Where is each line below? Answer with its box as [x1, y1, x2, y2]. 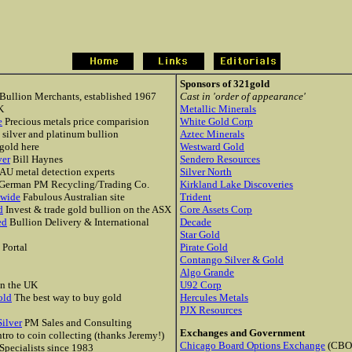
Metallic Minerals [180, 103, 256, 115]
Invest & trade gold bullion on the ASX [3, 203, 171, 215]
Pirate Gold [180, 241, 228, 253]
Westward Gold [180, 141, 244, 152]
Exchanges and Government [180, 327, 305, 339]
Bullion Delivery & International [7, 216, 149, 228]
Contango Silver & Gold [180, 254, 284, 266]
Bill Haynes [10, 153, 63, 165]
